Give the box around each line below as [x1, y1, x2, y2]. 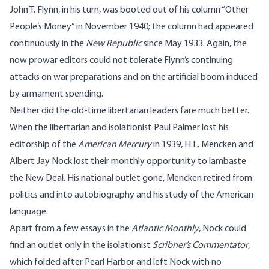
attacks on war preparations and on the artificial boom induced [10, 73, 258, 83]
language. [10, 207, 48, 217]
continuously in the [10, 39, 86, 49]
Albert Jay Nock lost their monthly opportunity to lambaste [10, 157, 246, 167]
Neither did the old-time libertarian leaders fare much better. [10, 106, 249, 116]
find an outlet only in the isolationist [10, 241, 153, 251]
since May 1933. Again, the [142, 39, 247, 49]
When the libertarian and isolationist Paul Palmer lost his [10, 123, 229, 133]
